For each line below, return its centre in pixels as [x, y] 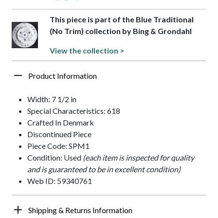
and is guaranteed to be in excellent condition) [104, 169]
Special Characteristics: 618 [74, 111]
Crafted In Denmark [61, 123]
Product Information [63, 76]
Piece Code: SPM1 [58, 146]
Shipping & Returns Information [80, 210]
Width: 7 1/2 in [52, 99]
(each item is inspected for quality [138, 158]
